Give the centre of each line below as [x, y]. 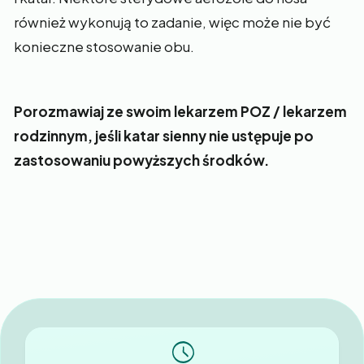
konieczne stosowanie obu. [104, 46]
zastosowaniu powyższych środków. [141, 160]
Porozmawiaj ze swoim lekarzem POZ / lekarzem [180, 111]
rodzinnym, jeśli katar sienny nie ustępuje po [164, 136]
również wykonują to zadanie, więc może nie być [172, 22]
